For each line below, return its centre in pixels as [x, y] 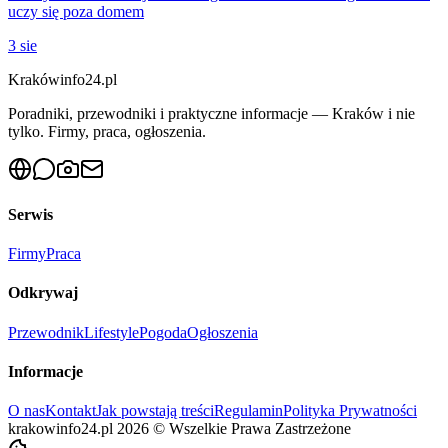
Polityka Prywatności [350, 411]
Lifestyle [111, 332]
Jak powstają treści [155, 411]
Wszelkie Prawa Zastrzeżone [260, 429]
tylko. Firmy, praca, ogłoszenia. [107, 131]
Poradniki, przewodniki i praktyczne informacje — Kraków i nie [211, 113]
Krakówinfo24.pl [62, 79]
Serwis [30, 214]
